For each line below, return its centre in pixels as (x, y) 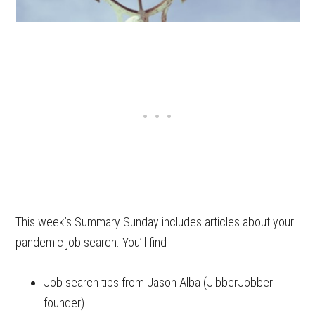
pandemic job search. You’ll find (91, 242)
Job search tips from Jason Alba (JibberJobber (159, 282)
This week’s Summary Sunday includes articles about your (155, 222)
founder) (64, 303)
